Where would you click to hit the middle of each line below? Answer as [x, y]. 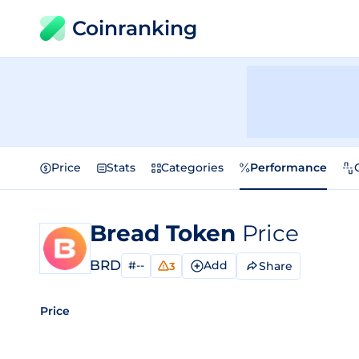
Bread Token [166, 233]
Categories [192, 167]
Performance [288, 167]
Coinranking [135, 28]
